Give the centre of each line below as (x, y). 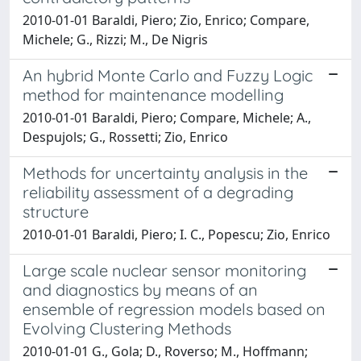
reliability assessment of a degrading (158, 192)
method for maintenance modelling (153, 95)
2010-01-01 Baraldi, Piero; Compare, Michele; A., (167, 118)
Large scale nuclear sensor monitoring (164, 270)
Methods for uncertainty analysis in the (165, 173)
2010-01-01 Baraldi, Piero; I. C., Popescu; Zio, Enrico (176, 234)
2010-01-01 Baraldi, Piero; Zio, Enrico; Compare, (166, 20)
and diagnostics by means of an (140, 290)
